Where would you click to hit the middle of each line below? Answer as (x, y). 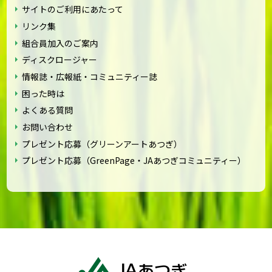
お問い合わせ (48, 127)
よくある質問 (48, 110)
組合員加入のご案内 (60, 43)
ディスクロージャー (60, 60)
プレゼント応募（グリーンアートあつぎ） (102, 144)
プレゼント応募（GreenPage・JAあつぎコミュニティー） (134, 161)
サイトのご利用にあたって (73, 9)
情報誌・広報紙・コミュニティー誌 (90, 76)
